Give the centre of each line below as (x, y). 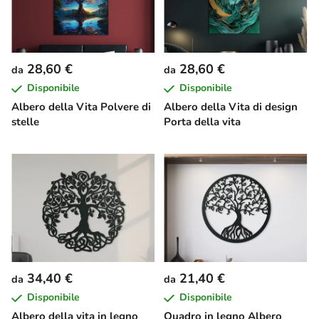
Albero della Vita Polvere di (81, 107)
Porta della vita (202, 122)
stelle (25, 122)
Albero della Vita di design (231, 107)
